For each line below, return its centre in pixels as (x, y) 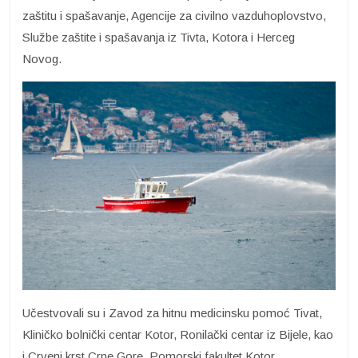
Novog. (42, 59)
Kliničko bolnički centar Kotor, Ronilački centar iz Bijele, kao (178, 335)
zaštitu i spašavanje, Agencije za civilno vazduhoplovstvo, (174, 16)
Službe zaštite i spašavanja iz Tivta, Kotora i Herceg (159, 38)
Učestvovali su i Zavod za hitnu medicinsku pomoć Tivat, (172, 313)
